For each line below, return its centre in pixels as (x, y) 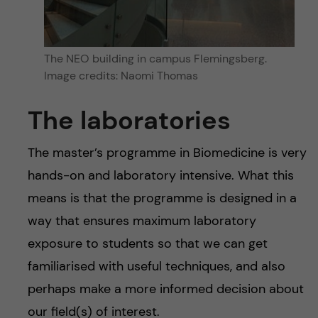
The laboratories (129, 121)
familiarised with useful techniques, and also (156, 267)
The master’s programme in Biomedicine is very (167, 153)
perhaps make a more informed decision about (165, 289)
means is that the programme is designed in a (162, 198)
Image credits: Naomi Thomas (121, 76)
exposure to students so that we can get (147, 244)
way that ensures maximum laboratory (142, 221)
